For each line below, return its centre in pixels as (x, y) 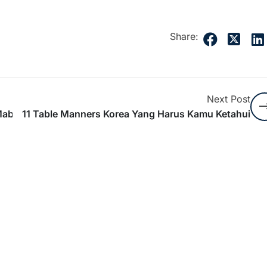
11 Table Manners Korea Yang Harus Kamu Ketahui (136, 114)
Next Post (228, 99)
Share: (184, 37)
